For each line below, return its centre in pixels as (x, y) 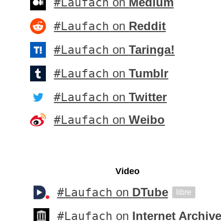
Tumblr (149, 73)
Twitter (148, 97)
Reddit (147, 26)
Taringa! (152, 49)
